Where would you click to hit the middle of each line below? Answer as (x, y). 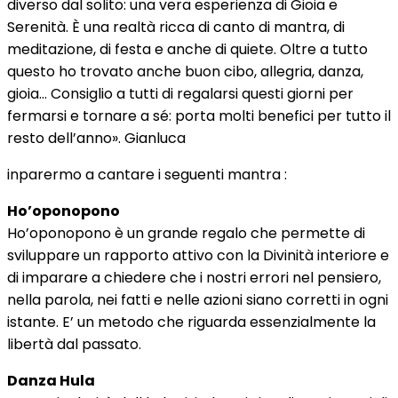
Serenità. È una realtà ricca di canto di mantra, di (176, 27)
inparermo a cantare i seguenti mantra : (147, 175)
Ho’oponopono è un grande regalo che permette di (186, 233)
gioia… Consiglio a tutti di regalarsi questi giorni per (180, 94)
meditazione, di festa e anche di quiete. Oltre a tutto (187, 49)
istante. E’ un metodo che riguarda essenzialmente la (191, 322)
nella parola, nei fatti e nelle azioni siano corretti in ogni (198, 300)
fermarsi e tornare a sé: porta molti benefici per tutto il (199, 116)
